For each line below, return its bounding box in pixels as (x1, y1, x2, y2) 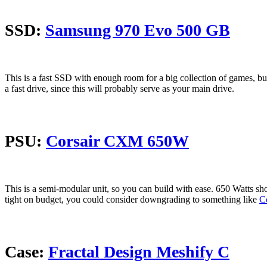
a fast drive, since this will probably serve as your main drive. (5, 83, 234, 94)
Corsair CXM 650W (46, 132, 189, 151)
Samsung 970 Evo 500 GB (45, 21, 230, 40)
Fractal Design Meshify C (48, 243, 229, 262)
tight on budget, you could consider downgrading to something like (5, 194, 259, 205)
